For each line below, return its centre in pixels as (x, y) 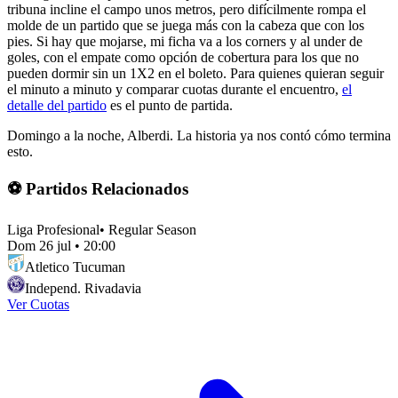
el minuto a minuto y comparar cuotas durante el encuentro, (175, 90)
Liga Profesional (53, 229)
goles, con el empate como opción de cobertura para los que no (183, 58)
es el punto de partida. (170, 106)
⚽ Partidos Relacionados (98, 188)
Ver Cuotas (38, 304)
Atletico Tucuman (75, 267)
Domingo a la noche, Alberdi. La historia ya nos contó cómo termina (199, 136)
